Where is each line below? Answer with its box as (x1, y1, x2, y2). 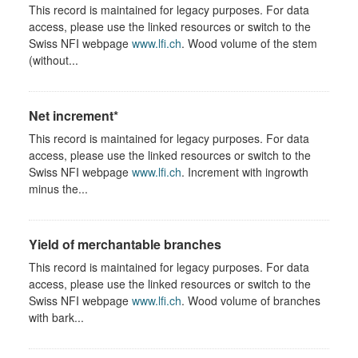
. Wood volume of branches (181, 292, 320, 308)
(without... (29, 51, 78, 68)
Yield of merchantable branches (29, 234, 221, 253)
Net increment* (29, 105, 118, 125)
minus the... (29, 180, 88, 197)
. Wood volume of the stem (181, 34, 317, 51)
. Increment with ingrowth (181, 163, 308, 180)
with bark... (29, 308, 84, 325)
